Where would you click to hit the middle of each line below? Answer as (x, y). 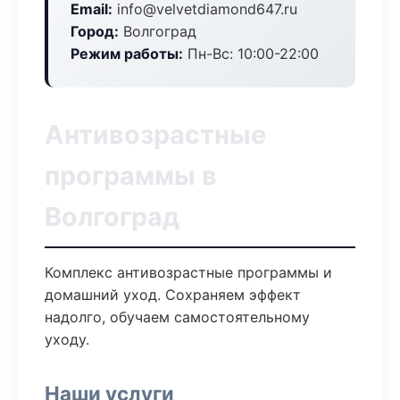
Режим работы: (127, 54)
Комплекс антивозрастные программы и (188, 272)
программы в (131, 175)
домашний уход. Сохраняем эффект (173, 295)
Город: (95, 31)
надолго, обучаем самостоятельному (177, 317)
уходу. (67, 339)
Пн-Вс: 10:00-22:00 (251, 54)
